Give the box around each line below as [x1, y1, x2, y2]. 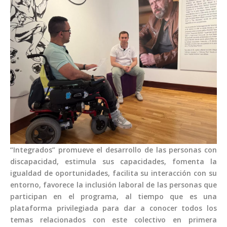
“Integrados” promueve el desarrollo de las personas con [10, 145, 217, 155]
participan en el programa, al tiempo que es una [10, 192, 217, 202]
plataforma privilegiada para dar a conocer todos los [10, 203, 217, 213]
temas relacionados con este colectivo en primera [10, 215, 217, 225]
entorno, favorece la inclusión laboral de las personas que [10, 180, 217, 190]
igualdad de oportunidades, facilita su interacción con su [10, 168, 217, 178]
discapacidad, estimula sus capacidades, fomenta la [10, 157, 217, 167]
